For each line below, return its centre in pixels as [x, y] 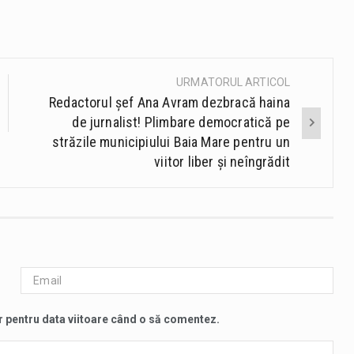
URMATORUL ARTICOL [233, 83]
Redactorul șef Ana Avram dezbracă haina [169, 103]
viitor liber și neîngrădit [222, 162]
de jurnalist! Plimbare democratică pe [181, 122]
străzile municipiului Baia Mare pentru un [171, 142]
